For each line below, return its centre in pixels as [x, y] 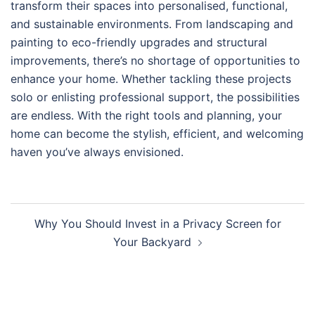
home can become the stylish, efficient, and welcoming [157, 134]
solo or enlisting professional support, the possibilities [155, 97]
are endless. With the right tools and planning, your [146, 116]
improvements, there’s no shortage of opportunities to [155, 61]
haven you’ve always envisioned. [97, 152]
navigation [53, 232]
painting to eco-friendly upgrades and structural [139, 43]
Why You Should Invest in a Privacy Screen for [157, 224]
